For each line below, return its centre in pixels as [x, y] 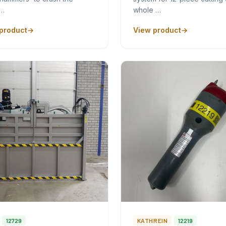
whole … [147, 10]
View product [157, 30]
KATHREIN [152, 220]
